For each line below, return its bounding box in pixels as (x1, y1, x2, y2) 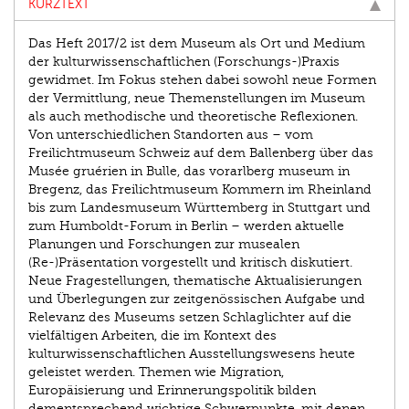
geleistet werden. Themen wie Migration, (28, 364, 284, 379)
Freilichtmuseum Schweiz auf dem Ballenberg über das (28, 145, 373, 160)
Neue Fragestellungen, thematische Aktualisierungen (28, 273, 362, 288)
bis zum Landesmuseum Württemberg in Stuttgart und (28, 200, 371, 215)
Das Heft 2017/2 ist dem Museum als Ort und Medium (28, 36, 365, 50)
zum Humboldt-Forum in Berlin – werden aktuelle (28, 218, 344, 233)
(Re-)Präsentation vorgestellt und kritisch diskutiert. (28, 255, 352, 269)
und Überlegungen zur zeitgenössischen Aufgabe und (28, 291, 365, 306)
